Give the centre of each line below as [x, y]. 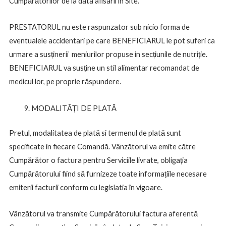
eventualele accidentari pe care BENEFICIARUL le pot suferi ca [112, 41]
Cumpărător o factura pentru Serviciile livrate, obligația [98, 160]
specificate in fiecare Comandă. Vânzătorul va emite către [102, 146]
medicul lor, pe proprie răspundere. [65, 82]
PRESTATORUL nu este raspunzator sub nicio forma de [99, 27]
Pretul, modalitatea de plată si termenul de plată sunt [95, 133]
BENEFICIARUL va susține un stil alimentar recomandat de [104, 68]
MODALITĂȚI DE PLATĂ [74, 108]
